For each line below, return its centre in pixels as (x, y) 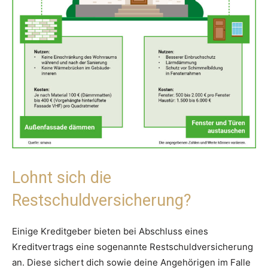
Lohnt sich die (62, 177)
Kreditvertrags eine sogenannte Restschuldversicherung (133, 246)
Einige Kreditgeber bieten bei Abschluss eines (110, 231)
